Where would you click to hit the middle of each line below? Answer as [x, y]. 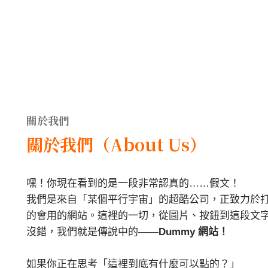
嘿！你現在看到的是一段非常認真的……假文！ [133, 184]
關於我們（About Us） [116, 144]
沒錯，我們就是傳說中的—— [92, 232]
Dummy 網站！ [194, 232]
